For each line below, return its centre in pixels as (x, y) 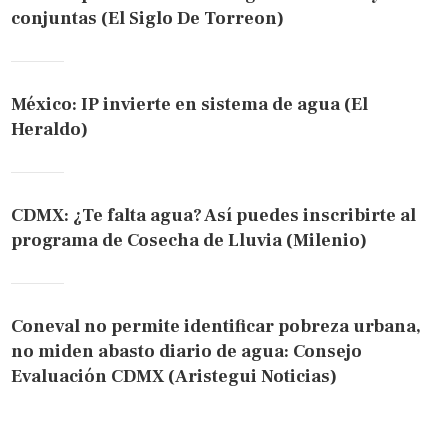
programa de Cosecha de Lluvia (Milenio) (189, 240)
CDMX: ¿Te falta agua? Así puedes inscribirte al (214, 215)
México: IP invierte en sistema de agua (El (190, 104)
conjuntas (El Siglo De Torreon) (148, 18)
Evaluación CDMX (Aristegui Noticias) (174, 376)
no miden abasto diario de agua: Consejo (187, 351)
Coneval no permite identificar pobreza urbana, (216, 326)
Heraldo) (50, 129)
